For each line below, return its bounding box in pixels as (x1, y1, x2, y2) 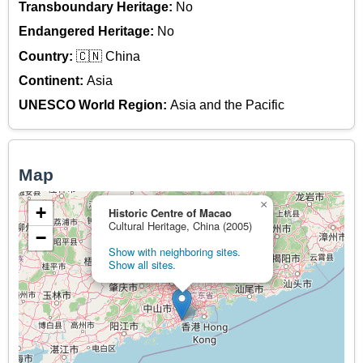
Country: (19, 49, 76, 63)
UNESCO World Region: (19, 98, 170, 113)
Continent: (19, 74, 87, 88)
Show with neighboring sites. (109, 244, 241, 260)
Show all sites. (109, 257, 176, 273)
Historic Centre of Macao (109, 205, 232, 221)
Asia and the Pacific (170, 98, 284, 113)
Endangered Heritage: (19, 24, 157, 39)
